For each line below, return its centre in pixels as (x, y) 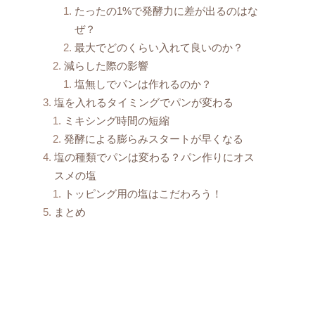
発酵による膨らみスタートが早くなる (154, 139)
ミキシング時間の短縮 (117, 121)
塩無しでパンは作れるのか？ (143, 84)
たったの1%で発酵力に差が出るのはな (166, 11)
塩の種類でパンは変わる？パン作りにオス (154, 157)
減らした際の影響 (107, 66)
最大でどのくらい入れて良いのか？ (159, 47)
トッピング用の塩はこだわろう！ (143, 194)
